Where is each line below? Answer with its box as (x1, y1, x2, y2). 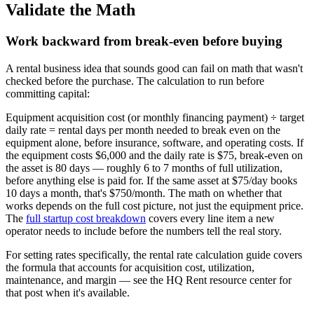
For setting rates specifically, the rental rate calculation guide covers (6, 248, 302, 261)
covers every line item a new (146, 212, 275, 224)
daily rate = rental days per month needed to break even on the (6, 123, 280, 136)
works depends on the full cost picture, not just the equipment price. (6, 199, 303, 212)
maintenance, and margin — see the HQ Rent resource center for (6, 273, 292, 286)
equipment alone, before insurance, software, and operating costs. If (6, 136, 303, 149)
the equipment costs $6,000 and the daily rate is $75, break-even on (6, 149, 303, 161)
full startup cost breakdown (26, 212, 146, 224)
